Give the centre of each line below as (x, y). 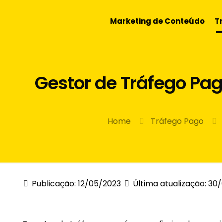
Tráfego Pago (177, 121)
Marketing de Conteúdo (157, 21)
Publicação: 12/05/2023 (76, 184)
